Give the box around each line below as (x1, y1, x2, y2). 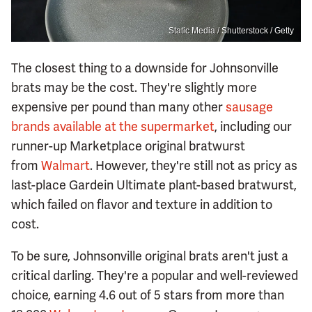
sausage (226, 99, 273, 116)
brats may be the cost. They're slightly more (11, 79, 257, 96)
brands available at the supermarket (11, 118, 214, 135)
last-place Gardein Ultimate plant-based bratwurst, (11, 177, 297, 194)
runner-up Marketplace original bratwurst (11, 138, 245, 155)
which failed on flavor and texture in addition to (11, 196, 272, 213)
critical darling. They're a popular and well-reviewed (11, 267, 298, 284)
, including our (214, 118, 292, 135)
